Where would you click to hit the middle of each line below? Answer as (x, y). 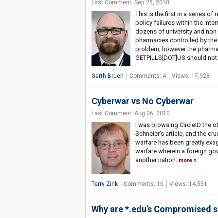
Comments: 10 (143, 184)
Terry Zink (104, 184)
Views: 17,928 (191, 76)
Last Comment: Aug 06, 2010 (130, 114)
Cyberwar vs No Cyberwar (142, 101)
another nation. (157, 160)
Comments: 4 (147, 76)
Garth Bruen (107, 76)
